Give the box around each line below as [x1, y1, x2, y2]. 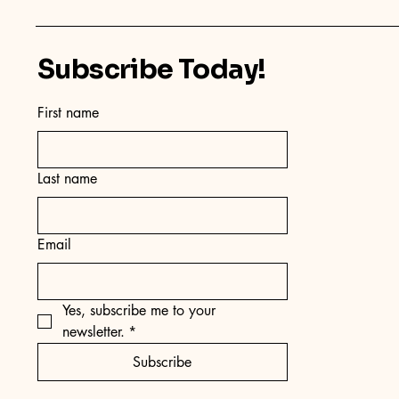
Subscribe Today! [37, 52, 266, 86]
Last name [37, 168, 97, 188]
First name [37, 102, 99, 122]
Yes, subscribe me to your [62, 300, 216, 320]
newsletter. [62, 322, 125, 341]
